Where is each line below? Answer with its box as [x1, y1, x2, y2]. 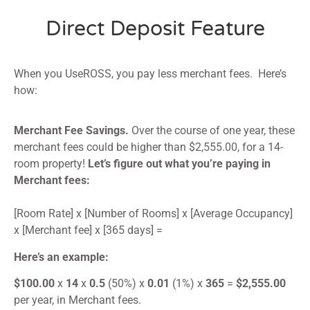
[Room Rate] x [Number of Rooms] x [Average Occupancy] [14, 207, 293, 221]
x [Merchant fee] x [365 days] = [14, 224, 163, 237]
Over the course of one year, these [129, 124, 295, 138]
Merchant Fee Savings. [14, 124, 129, 138]
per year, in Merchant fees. [14, 293, 141, 307]
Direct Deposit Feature [45, 16, 265, 42]
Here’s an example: [14, 250, 109, 264]
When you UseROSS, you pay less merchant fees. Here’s [14, 66, 286, 80]
